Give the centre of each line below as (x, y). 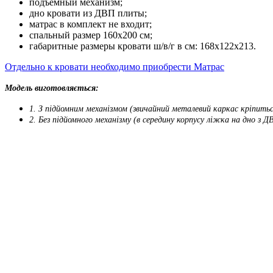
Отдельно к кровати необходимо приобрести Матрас (115, 66)
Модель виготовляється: (52, 88)
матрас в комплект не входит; (90, 24)
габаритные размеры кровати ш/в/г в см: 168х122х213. (143, 46)
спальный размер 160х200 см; (91, 35)
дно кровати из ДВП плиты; (88, 13)
